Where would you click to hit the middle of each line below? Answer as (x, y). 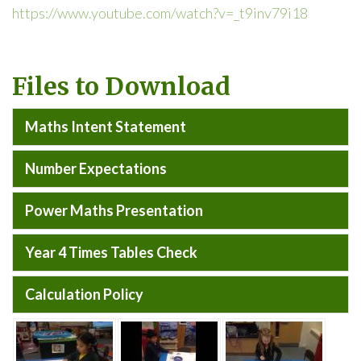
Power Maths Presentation (114, 210)
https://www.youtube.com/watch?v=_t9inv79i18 (160, 13)
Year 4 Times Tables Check (111, 252)
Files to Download (121, 86)
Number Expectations (96, 168)
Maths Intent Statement (106, 127)
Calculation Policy (84, 294)
